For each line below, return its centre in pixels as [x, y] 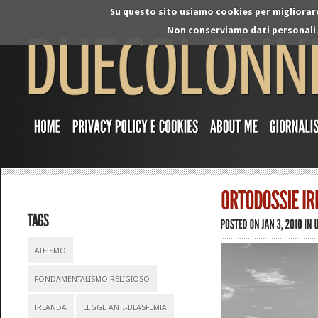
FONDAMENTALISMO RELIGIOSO [93, 279]
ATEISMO [51, 251]
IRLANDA [51, 308]
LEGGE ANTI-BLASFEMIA [125, 308]
